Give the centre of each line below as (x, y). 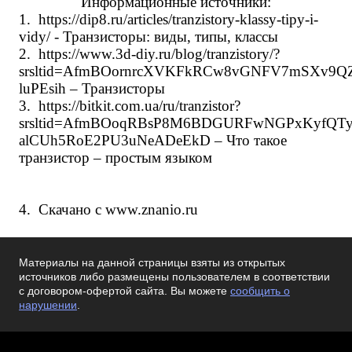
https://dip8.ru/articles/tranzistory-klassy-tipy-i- (178, 19)
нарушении (48, 305)
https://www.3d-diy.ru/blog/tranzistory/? (159, 54)
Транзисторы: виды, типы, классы (170, 37)
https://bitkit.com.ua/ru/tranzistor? (139, 106)
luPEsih (42, 88)
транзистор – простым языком (115, 158)
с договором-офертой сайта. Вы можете (125, 291)
